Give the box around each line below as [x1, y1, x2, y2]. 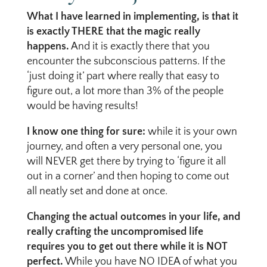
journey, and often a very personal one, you [26, 141, 222, 153]
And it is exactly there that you [69, 41, 210, 52]
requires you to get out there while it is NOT [26, 241, 227, 253]
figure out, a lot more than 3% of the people [26, 85, 223, 97]
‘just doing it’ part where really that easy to [26, 70, 219, 82]
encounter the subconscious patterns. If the [26, 55, 225, 67]
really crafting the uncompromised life [26, 226, 203, 238]
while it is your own [145, 126, 237, 138]
